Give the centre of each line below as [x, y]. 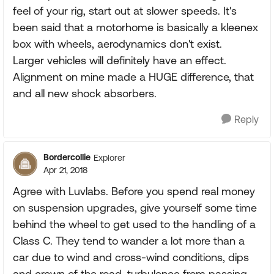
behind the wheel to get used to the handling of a [134, 224]
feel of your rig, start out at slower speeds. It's [125, 11]
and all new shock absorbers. [85, 93]
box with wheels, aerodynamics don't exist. [117, 44]
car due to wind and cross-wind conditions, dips [131, 257]
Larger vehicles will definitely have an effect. [120, 60]
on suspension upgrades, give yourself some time [135, 208]
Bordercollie [67, 157]
